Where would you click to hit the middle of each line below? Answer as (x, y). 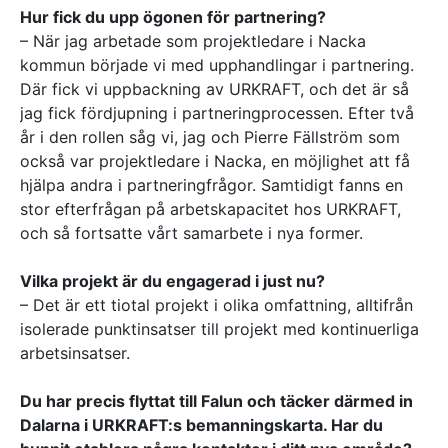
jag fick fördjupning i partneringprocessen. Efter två (217, 112)
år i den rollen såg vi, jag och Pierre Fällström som (210, 136)
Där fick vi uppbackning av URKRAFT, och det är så (214, 88)
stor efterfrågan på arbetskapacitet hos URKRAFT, (210, 208)
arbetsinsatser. (75, 352)
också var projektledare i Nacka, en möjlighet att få (215, 160)
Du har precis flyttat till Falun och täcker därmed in (216, 400)
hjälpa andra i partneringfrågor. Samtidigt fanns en (211, 184)
